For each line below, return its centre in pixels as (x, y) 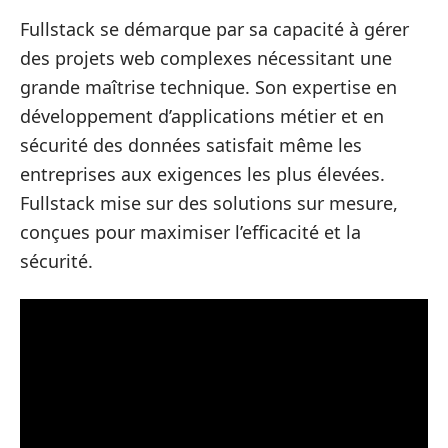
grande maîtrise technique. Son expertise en (208, 87)
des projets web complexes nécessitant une (206, 58)
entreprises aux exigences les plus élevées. (202, 174)
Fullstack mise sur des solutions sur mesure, (209, 203)
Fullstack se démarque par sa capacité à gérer (214, 29)
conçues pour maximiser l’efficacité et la (190, 232)
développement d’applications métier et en (202, 116)
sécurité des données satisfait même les (191, 145)
